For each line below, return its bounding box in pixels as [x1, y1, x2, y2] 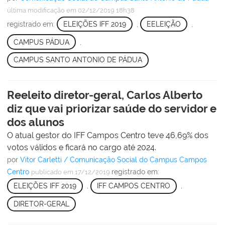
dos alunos [7, 115, 64, 129]
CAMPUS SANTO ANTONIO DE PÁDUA [13, 56, 142, 64]
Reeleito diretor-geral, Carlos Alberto [7, 88, 202, 101]
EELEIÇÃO [146, 20, 181, 28]
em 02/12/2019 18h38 [65, 6, 135, 14]
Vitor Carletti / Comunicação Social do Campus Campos [20, 155, 207, 164]
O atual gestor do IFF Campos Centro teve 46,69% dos [7, 130, 208, 140]
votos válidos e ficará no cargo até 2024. [7, 142, 156, 152]
